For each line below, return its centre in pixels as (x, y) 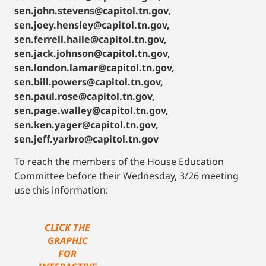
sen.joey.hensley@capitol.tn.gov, (92, 25)
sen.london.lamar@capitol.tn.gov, (94, 67)
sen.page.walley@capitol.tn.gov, (91, 110)
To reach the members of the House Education (119, 162)
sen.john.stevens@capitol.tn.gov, (93, 10)
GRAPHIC (67, 241)
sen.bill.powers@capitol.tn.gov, (89, 82)
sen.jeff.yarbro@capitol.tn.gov (86, 139)
